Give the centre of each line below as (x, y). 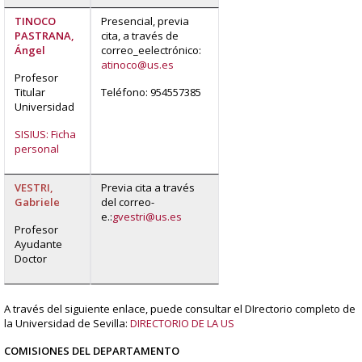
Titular (30, 92)
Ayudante (38, 244)
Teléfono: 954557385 (151, 92)
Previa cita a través (148, 187)
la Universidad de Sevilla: (67, 323)
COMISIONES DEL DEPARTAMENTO (92, 350)
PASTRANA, (44, 35)
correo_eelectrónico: (151, 50)
